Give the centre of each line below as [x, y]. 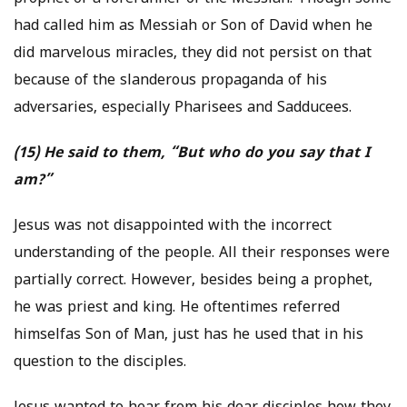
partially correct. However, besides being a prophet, [193, 281]
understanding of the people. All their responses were [202, 254]
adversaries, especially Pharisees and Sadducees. [183, 109]
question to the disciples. [100, 363]
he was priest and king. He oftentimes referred [177, 308]
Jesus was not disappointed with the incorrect [173, 227]
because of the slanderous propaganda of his [170, 81]
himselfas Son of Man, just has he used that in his [189, 336]
